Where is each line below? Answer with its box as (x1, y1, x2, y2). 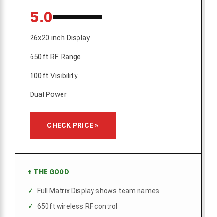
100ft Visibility (30, 71, 77, 80)
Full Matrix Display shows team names (37, 187, 160, 195)
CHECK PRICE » (47, 122, 99, 130)
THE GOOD (32, 168, 69, 176)
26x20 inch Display (30, 33, 90, 43)
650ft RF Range (30, 52, 81, 62)
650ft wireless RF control (37, 202, 118, 211)
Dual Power (30, 90, 67, 99)
